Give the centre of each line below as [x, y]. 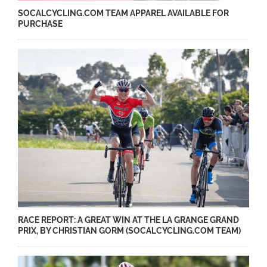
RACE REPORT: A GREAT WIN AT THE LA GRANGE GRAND [128, 220]
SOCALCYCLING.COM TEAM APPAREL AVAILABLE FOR [123, 13]
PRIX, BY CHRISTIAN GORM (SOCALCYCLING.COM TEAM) [129, 230]
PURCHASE [40, 24]
